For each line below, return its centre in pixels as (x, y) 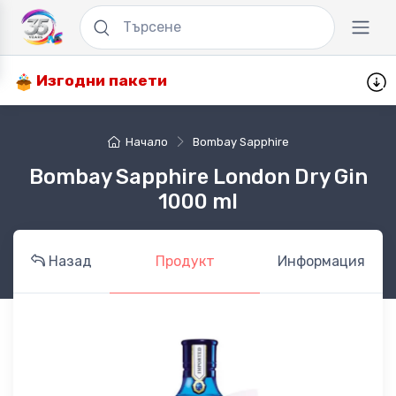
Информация (321, 262)
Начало (146, 142)
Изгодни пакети (100, 81)
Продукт (185, 262)
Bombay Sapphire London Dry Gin (198, 177)
